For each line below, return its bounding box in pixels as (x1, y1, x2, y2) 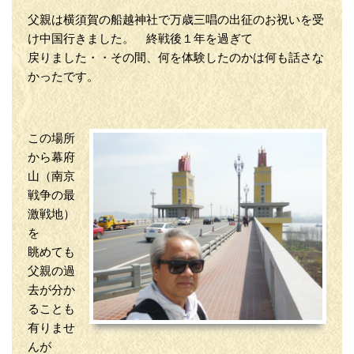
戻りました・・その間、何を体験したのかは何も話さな (28, 51, 324, 65)
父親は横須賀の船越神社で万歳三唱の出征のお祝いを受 (28, 13, 324, 27)
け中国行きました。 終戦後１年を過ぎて (28, 32, 253, 46)
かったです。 (28, 70, 99, 84)
